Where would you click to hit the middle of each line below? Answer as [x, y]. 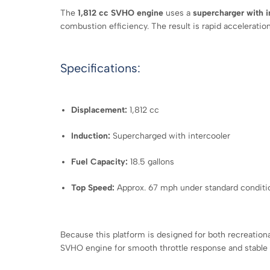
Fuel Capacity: [100, 162]
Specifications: [100, 68]
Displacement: [99, 110]
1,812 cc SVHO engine [121, 13]
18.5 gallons [151, 162]
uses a [178, 13]
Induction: [91, 136]
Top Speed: [93, 187]
